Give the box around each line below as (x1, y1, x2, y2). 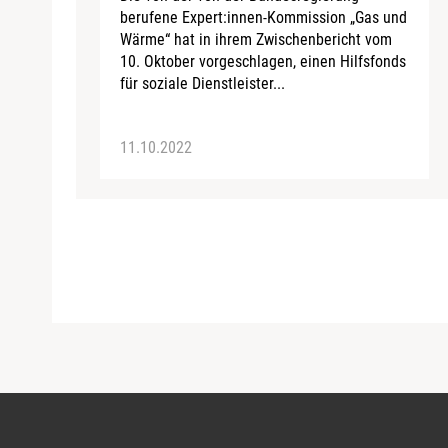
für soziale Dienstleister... (120, 73, 285, 93)
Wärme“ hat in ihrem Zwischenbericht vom (120, 29, 392, 49)
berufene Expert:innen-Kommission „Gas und (120, 7, 407, 27)
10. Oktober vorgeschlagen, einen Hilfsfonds (120, 51, 406, 71)
